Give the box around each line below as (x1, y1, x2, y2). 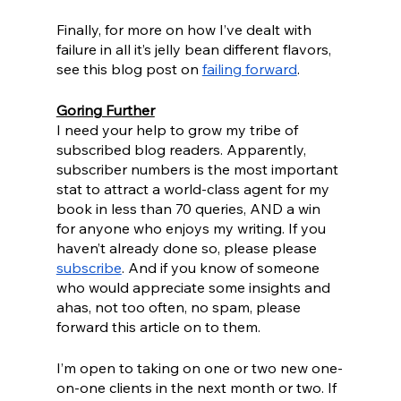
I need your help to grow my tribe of (55, 121, 302, 140)
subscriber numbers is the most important (55, 160, 342, 179)
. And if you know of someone (121, 259, 323, 277)
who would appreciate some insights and (55, 278, 334, 297)
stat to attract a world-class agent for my (55, 180, 333, 199)
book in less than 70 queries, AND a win (55, 200, 324, 218)
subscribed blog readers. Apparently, (55, 141, 310, 159)
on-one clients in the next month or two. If (55, 379, 340, 397)
